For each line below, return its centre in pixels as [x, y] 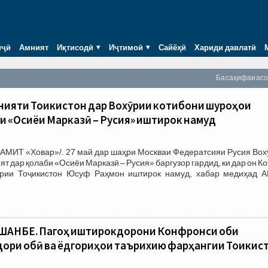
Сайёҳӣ [172, 47]
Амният [34, 47]
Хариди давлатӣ [225, 47]
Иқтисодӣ [75, 47]
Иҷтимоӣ [126, 47]
